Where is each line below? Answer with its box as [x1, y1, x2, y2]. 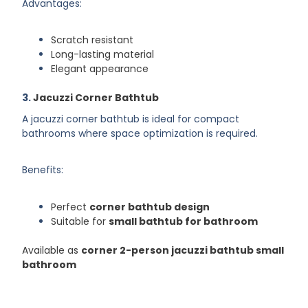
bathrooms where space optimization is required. [22, 126, 258, 140]
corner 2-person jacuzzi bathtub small [81, 243, 285, 257]
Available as [22, 243, 82, 257]
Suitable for [51, 214, 109, 228]
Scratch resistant [51, 33, 134, 47]
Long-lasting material [51, 47, 155, 62]
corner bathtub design [89, 199, 210, 214]
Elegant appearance [51, 62, 149, 76]
